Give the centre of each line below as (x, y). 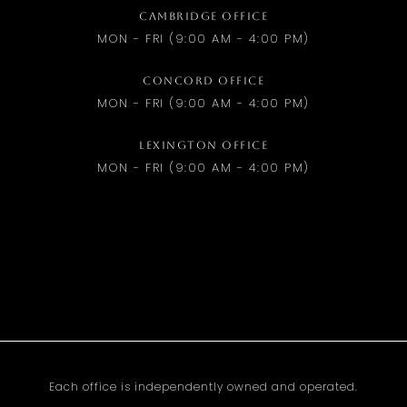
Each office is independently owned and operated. (203, 387)
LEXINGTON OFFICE (203, 145)
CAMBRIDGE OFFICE (203, 16)
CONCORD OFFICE (203, 81)
